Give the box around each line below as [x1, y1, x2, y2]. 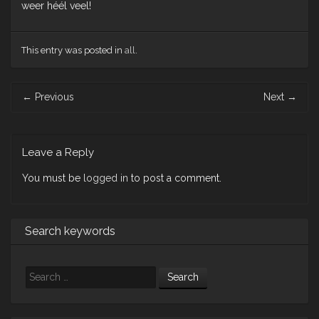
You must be [22, 172, 83, 184]
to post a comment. [128, 172, 221, 184]
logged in [83, 172, 128, 184]
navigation [11, 98, 57, 110]
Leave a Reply [22, 146, 94, 159]
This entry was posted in [21, 45, 125, 56]
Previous [32, 91, 74, 103]
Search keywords [25, 224, 115, 239]
